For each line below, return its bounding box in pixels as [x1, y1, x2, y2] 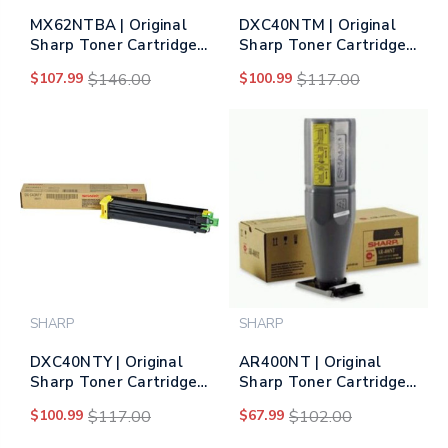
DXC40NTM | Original [239, 15, 396, 36]
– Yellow [30, 392, 93, 413]
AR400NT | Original [239, 352, 382, 373]
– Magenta [239, 55, 319, 76]
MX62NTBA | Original [30, 15, 187, 36]
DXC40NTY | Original [30, 352, 183, 373]
